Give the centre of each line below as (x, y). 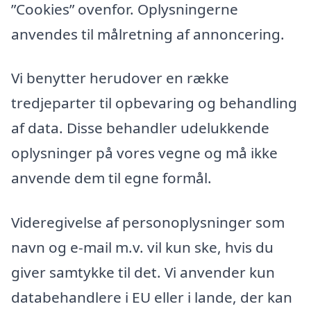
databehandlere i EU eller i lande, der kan (152, 297)
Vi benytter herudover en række (120, 78)
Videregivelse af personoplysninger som (148, 222)
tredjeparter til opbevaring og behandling (154, 103)
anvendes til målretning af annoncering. (148, 34)
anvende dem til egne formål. (111, 178)
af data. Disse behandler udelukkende (140, 128)
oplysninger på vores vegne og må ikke (144, 153)
